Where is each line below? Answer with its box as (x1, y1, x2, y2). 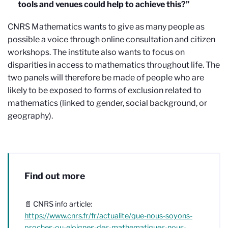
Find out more (24, 170, 85, 181)
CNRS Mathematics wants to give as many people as (8, 21, 205, 32)
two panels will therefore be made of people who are (8, 72, 204, 82)
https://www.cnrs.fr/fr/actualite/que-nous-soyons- (24, 211, 192, 220)
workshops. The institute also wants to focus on (8, 47, 185, 57)
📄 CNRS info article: (24, 199, 92, 209)
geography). (8, 110, 53, 121)
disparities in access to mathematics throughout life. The (8, 60, 220, 70)
